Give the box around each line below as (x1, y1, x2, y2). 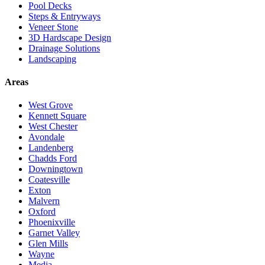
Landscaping (28, 53, 76, 64)
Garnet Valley (28, 228, 80, 238)
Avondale (28, 132, 64, 143)
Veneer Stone (28, 21, 78, 32)
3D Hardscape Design (28, 32, 111, 43)
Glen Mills (28, 238, 68, 249)
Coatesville (28, 174, 70, 185)
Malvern (28, 196, 60, 206)
